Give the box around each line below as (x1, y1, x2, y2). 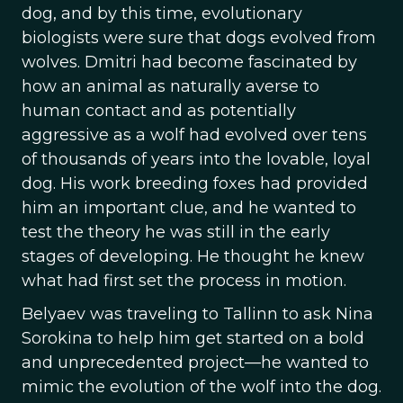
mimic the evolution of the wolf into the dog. (22, 377, 381, 397)
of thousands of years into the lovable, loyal (22, 149, 371, 169)
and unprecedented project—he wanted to (22, 353, 369, 372)
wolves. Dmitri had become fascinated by (22, 52, 357, 72)
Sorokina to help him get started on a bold (22, 328, 364, 348)
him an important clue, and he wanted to (22, 198, 356, 218)
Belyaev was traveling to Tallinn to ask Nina (22, 304, 373, 324)
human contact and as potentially (22, 101, 296, 121)
